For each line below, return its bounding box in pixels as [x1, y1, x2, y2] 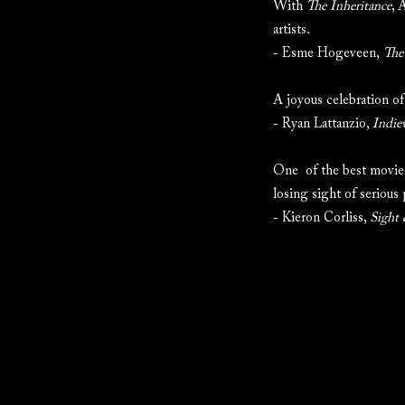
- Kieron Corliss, [273, 212, 370, 225]
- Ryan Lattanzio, [273, 118, 372, 131]
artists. [273, 24, 310, 37]
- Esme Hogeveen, [273, 47, 383, 61]
